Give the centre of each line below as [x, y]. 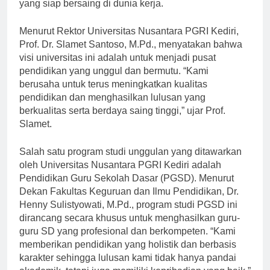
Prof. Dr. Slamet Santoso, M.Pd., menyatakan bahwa [131, 55]
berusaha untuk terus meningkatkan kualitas [113, 95]
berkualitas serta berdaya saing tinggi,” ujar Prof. [122, 122]
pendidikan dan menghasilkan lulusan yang [112, 108]
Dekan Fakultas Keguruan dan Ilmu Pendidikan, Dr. [129, 202]
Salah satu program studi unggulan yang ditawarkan [130, 163]
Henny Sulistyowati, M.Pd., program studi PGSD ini [128, 216]
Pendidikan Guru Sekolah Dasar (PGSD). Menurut [127, 189]
